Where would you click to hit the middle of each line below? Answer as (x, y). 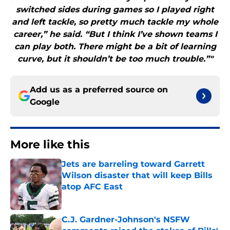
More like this (50, 145)
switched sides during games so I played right (115, 10)
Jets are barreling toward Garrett (133, 164)
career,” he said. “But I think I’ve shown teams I (115, 34)
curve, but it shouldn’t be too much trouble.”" (115, 59)
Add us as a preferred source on (99, 90)
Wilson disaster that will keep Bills (137, 176)
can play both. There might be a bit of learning (115, 47)
